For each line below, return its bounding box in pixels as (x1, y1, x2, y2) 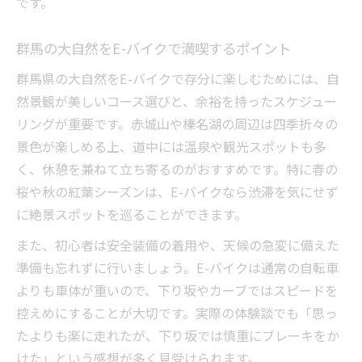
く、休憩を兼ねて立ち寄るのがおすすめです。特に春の (16, 159, 338, 179)
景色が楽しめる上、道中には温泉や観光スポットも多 (16, 137, 326, 157)
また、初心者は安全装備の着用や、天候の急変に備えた (16, 235, 339, 255)
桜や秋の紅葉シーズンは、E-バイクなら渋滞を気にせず (16, 182, 339, 202)
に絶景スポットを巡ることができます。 (16, 204, 247, 225)
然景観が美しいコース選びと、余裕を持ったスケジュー (16, 91, 337, 112)
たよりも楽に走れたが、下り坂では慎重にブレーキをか (16, 326, 339, 346)
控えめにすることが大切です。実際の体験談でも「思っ (16, 303, 338, 323)
